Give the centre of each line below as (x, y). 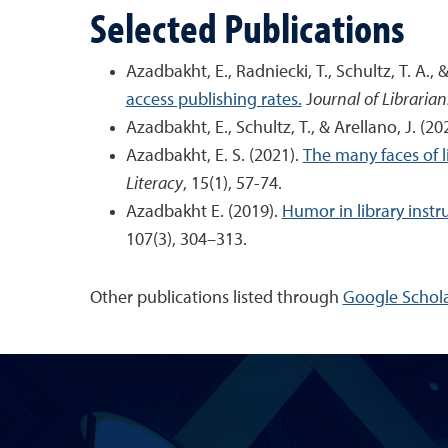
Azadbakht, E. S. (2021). (214, 156)
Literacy (154, 184)
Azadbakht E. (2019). (203, 212)
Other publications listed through (216, 298)
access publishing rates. (213, 100)
